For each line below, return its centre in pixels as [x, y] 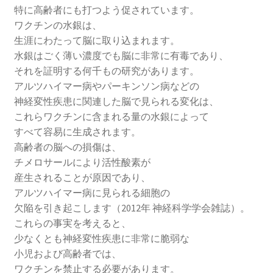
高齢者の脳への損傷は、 [67, 147]
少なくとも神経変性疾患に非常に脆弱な [101, 239]
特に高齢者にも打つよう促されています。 [106, 10]
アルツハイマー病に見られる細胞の [92, 193]
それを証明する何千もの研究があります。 [106, 71]
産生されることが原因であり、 [82, 178]
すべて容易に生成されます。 [77, 132]
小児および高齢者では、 [67, 254]
